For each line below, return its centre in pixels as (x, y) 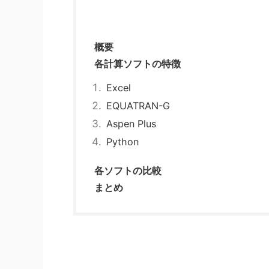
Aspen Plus (131, 123)
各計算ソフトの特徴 (138, 63)
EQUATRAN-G (138, 105)
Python (123, 141)
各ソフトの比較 (128, 170)
